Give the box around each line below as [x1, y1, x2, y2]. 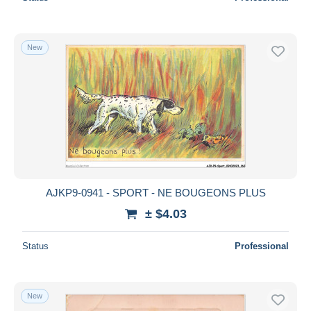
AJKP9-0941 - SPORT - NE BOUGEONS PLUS [45, 186, 266, 199]
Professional [235, 240, 289, 251]
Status [22, 240, 49, 251]
